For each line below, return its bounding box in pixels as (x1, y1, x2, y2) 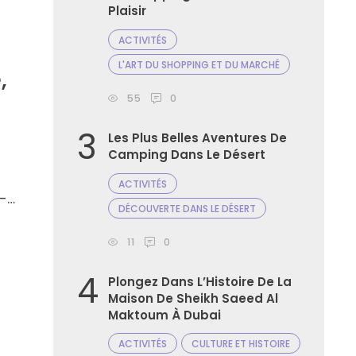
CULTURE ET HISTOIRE (191, 337, 290, 351)
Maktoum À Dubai (107, 306, 221, 323)
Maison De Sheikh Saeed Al (107, 289, 278, 307)
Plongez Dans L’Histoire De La (107, 273, 292, 290)
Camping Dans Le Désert (107, 146, 265, 164)
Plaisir (107, 2, 146, 20)
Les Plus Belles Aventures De (107, 130, 287, 147)
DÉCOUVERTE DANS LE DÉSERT (118, 201, 256, 215)
